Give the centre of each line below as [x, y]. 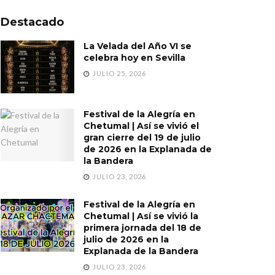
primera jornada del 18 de [142, 227]
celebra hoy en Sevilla [134, 58]
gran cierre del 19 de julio [142, 137]
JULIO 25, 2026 [118, 73]
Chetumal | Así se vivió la [141, 216]
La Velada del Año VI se [137, 46]
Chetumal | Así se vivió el [141, 126]
